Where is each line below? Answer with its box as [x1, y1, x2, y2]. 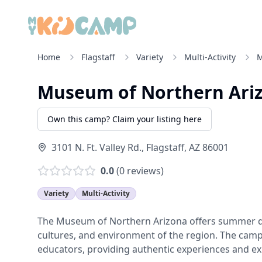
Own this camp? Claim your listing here [47, 113, 202, 125]
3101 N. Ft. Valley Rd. [51, 141, 142, 154]
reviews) [125, 164, 164, 177]
